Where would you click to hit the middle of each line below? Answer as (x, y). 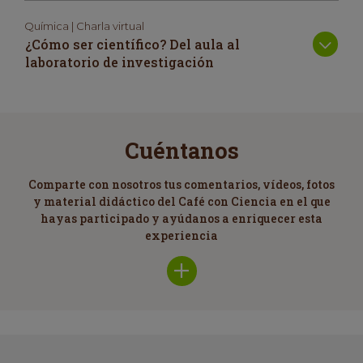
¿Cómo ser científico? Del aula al (132, 44)
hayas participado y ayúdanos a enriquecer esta (181, 218)
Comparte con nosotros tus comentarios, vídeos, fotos (181, 184)
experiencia (181, 235)
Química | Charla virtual (84, 26)
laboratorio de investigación (120, 62)
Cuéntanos (181, 150)
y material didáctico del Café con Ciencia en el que (181, 201)
